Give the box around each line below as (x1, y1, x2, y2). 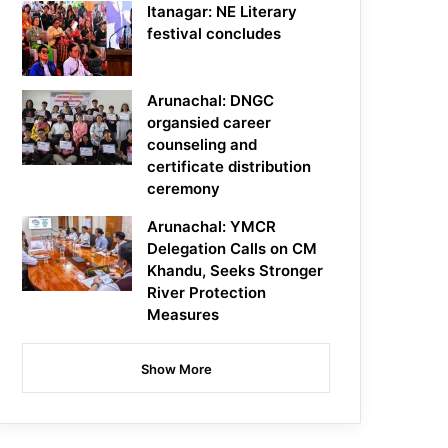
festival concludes (147, 24, 282, 44)
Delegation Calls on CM (147, 239, 318, 259)
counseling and (147, 135, 258, 155)
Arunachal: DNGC (147, 91, 275, 111)
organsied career (147, 113, 272, 133)
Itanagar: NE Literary (147, 2, 298, 22)
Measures (147, 305, 220, 325)
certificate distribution (147, 157, 312, 177)
